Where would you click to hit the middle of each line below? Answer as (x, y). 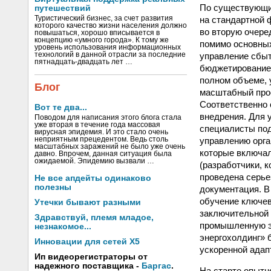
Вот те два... (61, 107)
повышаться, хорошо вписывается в (97, 33)
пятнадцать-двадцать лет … (83, 62)
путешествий (63, 8)
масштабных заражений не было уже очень (110, 146)
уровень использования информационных (108, 47)
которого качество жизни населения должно (111, 25)
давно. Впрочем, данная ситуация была (103, 154)
